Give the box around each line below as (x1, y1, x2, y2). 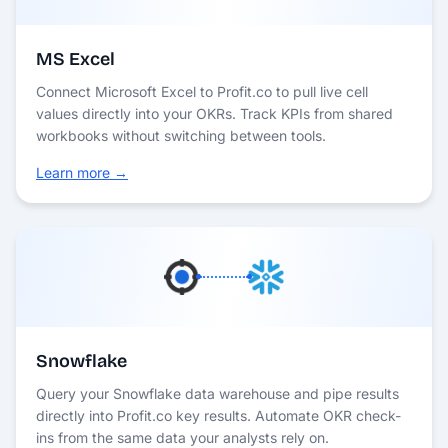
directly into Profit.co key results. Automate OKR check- (36, 406, 401, 424)
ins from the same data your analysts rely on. (36, 428, 329, 446)
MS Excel (36, 47, 115, 70)
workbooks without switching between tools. (36, 126, 326, 144)
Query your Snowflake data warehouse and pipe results (36, 384, 399, 402)
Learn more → (36, 163, 128, 181)
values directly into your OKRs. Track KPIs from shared (36, 104, 393, 122)
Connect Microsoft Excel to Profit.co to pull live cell (36, 82, 368, 100)
